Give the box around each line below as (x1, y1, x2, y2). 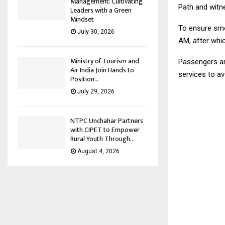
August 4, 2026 (77, 148, 120, 155)
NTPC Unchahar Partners (70, 115, 143, 127)
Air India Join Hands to (70, 64, 134, 76)
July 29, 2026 (77, 88, 115, 95)
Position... (70, 73, 99, 85)
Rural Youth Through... (70, 133, 135, 145)
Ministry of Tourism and (70, 55, 139, 67)
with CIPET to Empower (70, 124, 140, 136)
